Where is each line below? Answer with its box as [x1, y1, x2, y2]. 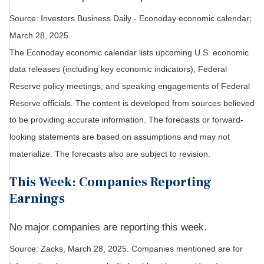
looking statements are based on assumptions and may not [9, 132, 230, 142]
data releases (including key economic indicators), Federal [9, 64, 227, 74]
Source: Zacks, [9, 244, 68, 254]
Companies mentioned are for [131, 244, 243, 254]
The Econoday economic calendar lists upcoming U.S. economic [9, 47, 249, 57]
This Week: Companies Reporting [9, 173, 212, 190]
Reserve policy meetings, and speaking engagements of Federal [9, 81, 250, 91]
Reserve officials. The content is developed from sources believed [9, 98, 255, 108]
